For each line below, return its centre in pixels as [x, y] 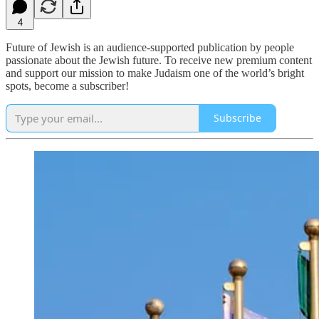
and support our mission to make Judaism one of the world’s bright [155, 73]
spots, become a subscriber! [67, 85]
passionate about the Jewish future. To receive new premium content [159, 60]
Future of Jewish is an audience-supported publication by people [150, 47]
